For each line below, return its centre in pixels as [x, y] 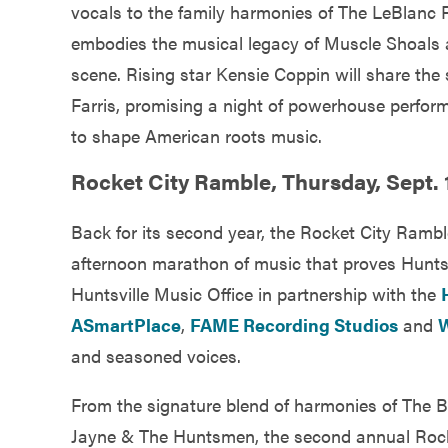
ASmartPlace [126, 324]
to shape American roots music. [196, 136]
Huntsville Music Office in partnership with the [256, 293]
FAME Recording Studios [294, 324]
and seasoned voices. [156, 355]
